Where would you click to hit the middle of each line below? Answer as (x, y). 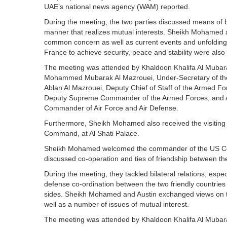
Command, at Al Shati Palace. (92, 133)
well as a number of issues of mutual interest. (117, 204)
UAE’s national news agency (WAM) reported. (117, 7)
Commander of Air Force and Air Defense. (111, 108)
